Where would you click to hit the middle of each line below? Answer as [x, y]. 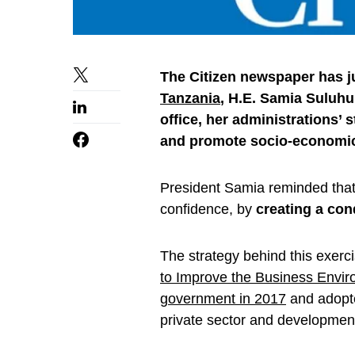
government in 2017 [223, 298]
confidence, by [208, 209]
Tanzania [190, 98]
